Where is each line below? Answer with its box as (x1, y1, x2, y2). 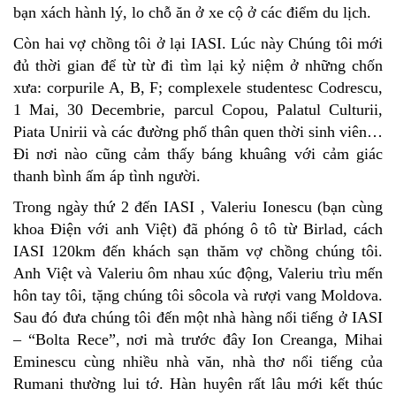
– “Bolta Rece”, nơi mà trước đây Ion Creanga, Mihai (13, 330, 383, 348)
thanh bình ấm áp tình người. (13, 166, 201, 185)
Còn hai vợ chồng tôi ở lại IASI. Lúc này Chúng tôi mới (13, 34, 383, 52)
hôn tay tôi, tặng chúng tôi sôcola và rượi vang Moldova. (13, 286, 383, 304)
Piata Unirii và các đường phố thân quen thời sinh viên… (13, 122, 383, 141)
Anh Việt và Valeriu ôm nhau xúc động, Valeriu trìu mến (13, 263, 383, 282)
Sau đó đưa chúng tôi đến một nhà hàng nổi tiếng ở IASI (13, 308, 383, 326)
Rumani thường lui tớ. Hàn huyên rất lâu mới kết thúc (13, 374, 383, 392)
